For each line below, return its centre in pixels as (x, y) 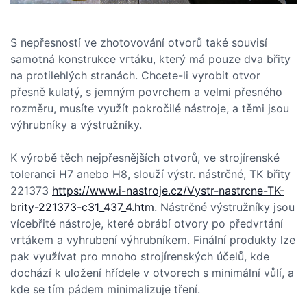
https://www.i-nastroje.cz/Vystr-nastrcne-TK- (168, 190)
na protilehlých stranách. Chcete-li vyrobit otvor (135, 75)
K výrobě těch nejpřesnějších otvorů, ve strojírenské (145, 157)
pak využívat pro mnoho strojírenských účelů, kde (140, 256)
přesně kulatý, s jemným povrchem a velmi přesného (146, 91)
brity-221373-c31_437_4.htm (82, 207)
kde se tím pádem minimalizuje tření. (105, 289)
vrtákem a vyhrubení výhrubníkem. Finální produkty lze (153, 240)
